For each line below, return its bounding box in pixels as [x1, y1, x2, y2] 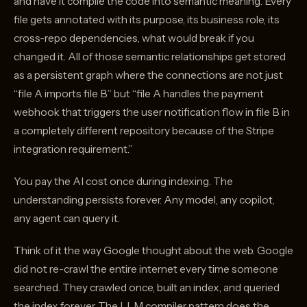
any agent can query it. [14, 212, 120, 225]
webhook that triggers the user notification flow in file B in [14, 106, 290, 119]
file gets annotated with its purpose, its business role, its [14, 13, 280, 27]
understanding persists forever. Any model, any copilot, [14, 193, 275, 207]
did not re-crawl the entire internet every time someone [14, 262, 278, 276]
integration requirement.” [14, 143, 132, 156]
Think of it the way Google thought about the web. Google [14, 244, 293, 258]
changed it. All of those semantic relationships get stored [14, 50, 286, 64]
